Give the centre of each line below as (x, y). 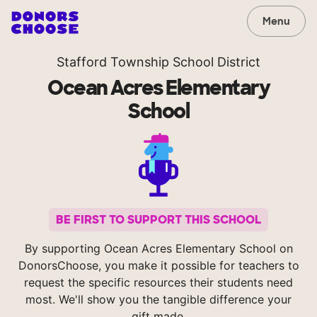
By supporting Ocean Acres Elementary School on (158, 249)
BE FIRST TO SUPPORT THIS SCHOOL (158, 220)
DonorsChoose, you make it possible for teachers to (158, 266)
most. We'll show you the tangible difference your (158, 300)
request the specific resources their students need (158, 283)
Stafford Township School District (158, 62)
